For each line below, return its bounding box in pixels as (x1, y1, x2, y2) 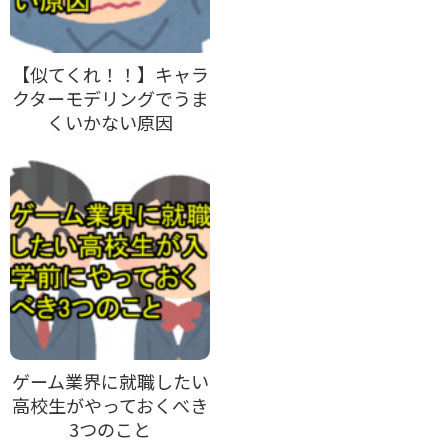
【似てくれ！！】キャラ (11, 60, 209, 87)
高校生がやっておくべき (12, 391, 208, 418)
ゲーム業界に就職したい (11, 367, 209, 394)
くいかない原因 (47, 108, 173, 135)
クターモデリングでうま (11, 84, 209, 111)
